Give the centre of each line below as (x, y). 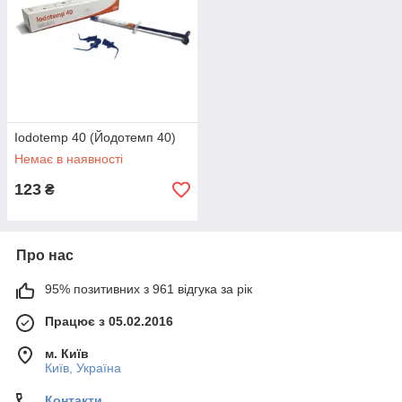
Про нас (45, 255)
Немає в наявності (69, 159)
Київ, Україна (83, 368)
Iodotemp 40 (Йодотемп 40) (95, 137)
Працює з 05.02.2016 (109, 321)
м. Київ (67, 354)
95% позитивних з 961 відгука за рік (149, 289)
